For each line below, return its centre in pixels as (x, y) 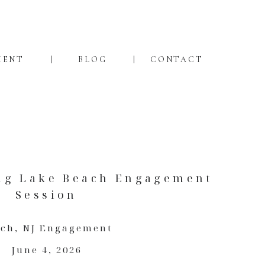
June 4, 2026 (47, 250)
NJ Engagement (67, 228)
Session (46, 195)
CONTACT (177, 59)
